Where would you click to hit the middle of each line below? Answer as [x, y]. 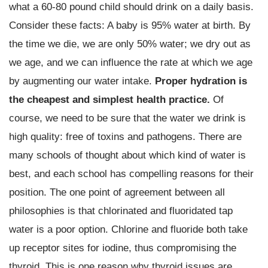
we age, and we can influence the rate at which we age [131, 62]
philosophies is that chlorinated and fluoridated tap [121, 210]
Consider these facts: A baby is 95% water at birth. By [130, 25]
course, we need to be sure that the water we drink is [127, 118]
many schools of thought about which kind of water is [127, 155]
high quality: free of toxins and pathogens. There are [125, 136]
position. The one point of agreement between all [117, 192]
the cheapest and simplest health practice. [111, 99]
